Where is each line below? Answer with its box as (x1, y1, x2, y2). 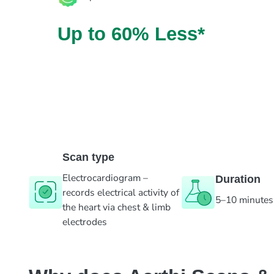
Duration (215, 172, 261, 185)
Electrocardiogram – (62, 171, 149, 185)
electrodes (62, 215, 108, 229)
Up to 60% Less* (57, 23, 205, 45)
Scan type (62, 150, 115, 163)
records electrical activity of (62, 185, 180, 199)
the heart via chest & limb (62, 200, 171, 214)
